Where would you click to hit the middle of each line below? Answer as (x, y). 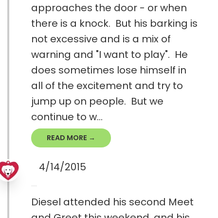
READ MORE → (71, 138)
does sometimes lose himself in (109, 70)
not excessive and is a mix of (101, 39)
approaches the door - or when (109, 8)
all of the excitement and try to (107, 86)
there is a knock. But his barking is (114, 24)
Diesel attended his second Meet (112, 202)
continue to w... (67, 117)
